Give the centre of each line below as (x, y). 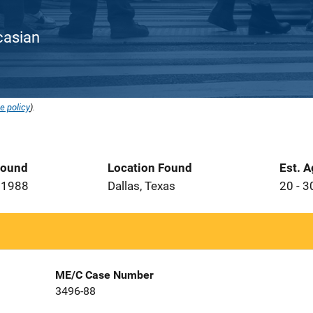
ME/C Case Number (104, 275)
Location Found (150, 168)
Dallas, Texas (141, 186)
